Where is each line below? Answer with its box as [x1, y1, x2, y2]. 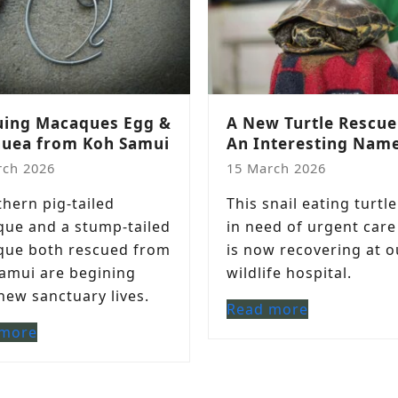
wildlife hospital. [227, 263, 352, 283]
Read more [227, 299, 308, 319]
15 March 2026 [227, 159, 326, 177]
